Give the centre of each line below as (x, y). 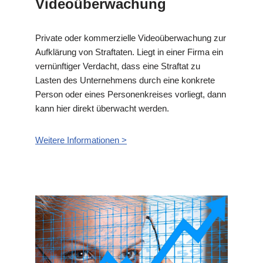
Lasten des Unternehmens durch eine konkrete (125, 80)
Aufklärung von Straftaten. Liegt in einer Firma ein (129, 52)
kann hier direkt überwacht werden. (102, 109)
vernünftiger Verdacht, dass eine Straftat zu (118, 66)
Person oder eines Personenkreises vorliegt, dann (131, 95)
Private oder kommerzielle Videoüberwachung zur (131, 38)
